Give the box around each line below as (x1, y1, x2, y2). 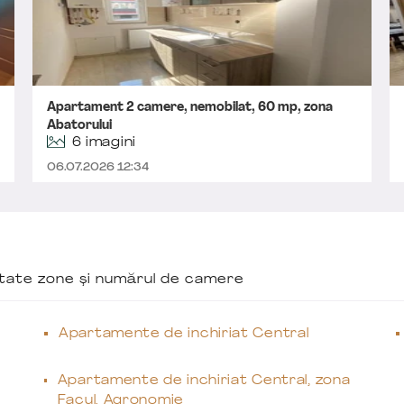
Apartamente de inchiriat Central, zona (57, 374, 351, 388)
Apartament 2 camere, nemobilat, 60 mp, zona (46, 101, 333, 115)
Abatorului (46, 119, 112, 133)
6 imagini (71, 136, 136, 150)
